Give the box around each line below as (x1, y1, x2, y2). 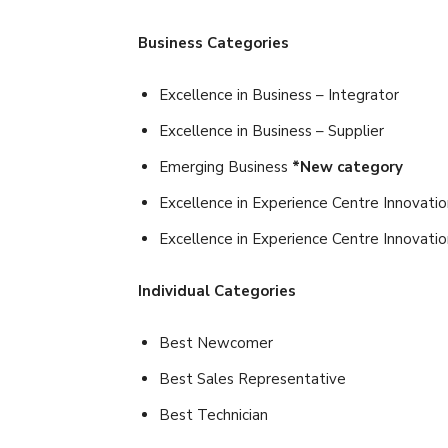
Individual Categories (138, 280, 296, 301)
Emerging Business (159, 156, 292, 177)
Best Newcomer (159, 332, 273, 353)
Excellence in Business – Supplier (159, 120, 384, 141)
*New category (292, 156, 403, 177)
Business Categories (138, 32, 289, 53)
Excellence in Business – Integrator (159, 84, 399, 105)
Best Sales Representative (159, 368, 346, 389)
